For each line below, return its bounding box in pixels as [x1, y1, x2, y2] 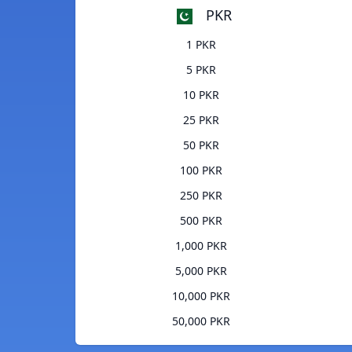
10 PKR [182, 87, 219, 103]
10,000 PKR [171, 288, 230, 304]
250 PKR [179, 188, 222, 203]
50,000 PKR [171, 313, 230, 329]
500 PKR [179, 213, 222, 229]
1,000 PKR [174, 238, 227, 254]
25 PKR [182, 112, 219, 128]
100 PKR [179, 163, 222, 178]
